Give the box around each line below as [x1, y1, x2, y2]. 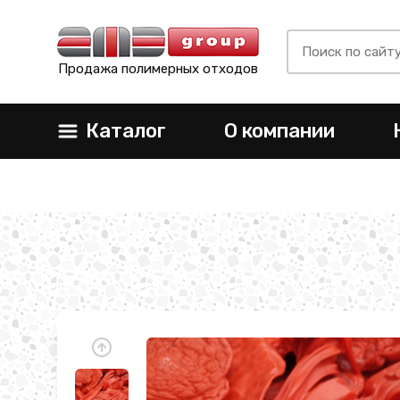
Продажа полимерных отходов [58, 61, 258, 77]
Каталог [85, 119, 166, 143]
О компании [223, 119, 335, 143]
